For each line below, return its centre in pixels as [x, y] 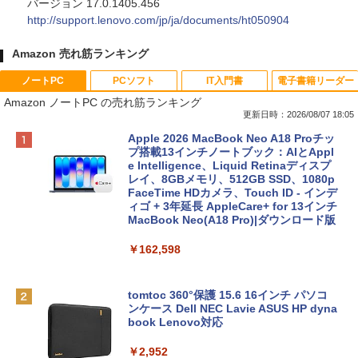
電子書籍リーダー [315, 81]
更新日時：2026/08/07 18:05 [298, 114]
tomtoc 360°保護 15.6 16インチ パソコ [228, 295]
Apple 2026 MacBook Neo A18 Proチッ [231, 138]
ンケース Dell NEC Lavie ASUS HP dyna [233, 308]
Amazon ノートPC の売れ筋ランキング [103, 102]
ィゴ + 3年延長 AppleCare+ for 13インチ [233, 206]
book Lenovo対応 [175, 322]
